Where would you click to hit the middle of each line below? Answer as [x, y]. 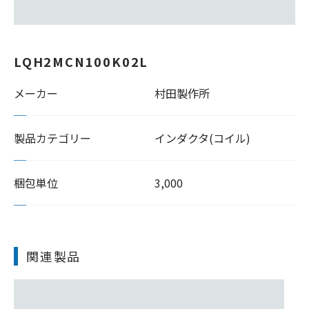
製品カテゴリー [52, 138]
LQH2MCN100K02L [81, 61]
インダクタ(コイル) [202, 138]
